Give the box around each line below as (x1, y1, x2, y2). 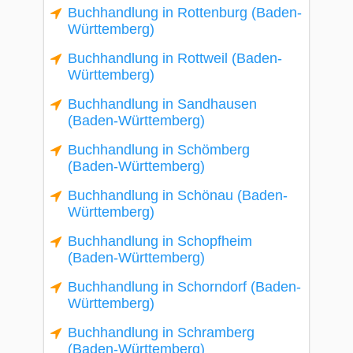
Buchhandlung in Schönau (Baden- (68, 188, 288, 203)
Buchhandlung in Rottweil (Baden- (68, 50, 282, 66)
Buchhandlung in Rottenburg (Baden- (68, 5, 302, 20)
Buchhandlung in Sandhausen (68, 96, 257, 112)
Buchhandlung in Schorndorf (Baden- (68, 279, 301, 295)
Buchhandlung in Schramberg (68, 325, 255, 340)
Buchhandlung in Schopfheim (68, 233, 252, 249)
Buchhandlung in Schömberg (68, 142, 250, 158)
